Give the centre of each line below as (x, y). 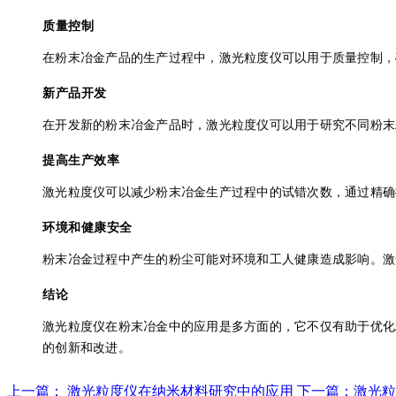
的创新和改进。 (87, 347)
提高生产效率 (81, 160)
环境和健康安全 (88, 227)
